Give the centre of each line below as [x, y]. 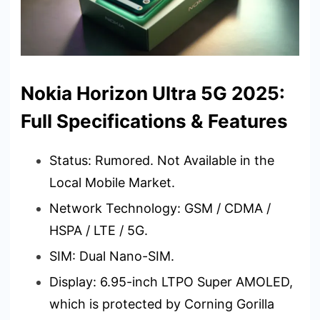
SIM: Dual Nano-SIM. [112, 256]
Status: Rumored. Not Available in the [162, 160]
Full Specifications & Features [154, 121]
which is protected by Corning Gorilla [162, 304]
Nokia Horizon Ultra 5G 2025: [153, 93]
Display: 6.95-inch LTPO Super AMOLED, [171, 281]
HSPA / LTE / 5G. [99, 230]
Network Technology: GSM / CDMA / [160, 208]
